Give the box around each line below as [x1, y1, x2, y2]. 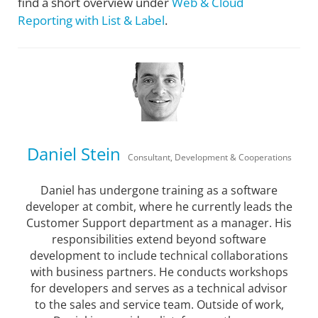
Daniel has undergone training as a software [40, 182, 278, 198]
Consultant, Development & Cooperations [127, 150, 292, 163]
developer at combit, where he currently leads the [26, 198, 292, 214]
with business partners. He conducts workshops [30, 263, 288, 280]
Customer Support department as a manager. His [26, 214, 292, 231]
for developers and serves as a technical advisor [31, 280, 287, 296]
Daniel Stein [26, 141, 121, 165]
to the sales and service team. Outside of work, [34, 296, 284, 312]
